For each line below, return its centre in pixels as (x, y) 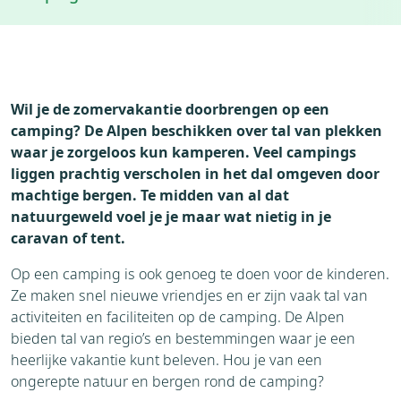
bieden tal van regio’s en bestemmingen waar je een (183, 338)
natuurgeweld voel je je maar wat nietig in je (171, 217)
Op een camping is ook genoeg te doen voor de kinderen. (200, 274)
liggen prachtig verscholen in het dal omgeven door (195, 174)
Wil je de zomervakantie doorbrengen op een (170, 109)
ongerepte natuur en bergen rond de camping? (167, 381)
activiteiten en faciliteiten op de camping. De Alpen (178, 317)
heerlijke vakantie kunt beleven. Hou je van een (166, 360)
